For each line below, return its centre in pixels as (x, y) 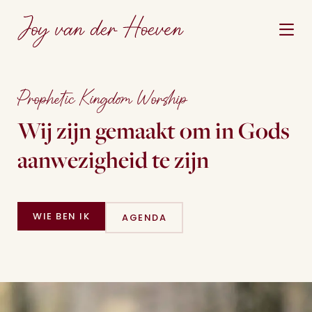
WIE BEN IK (61, 217)
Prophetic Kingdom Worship (102, 99)
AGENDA (144, 218)
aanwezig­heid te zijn (113, 159)
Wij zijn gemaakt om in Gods (154, 130)
